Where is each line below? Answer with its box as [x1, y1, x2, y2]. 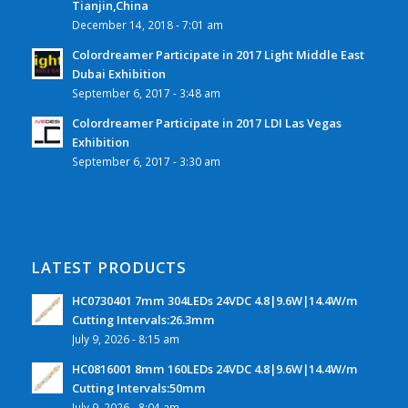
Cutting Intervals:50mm [71, 380, 206, 397]
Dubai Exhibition [71, 66, 166, 83]
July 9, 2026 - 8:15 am [71, 331, 179, 347]
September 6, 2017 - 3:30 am [71, 154, 220, 169]
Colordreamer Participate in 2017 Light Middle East [71, 46, 364, 64]
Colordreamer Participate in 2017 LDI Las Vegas [71, 115, 342, 132]
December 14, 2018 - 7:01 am [71, 17, 223, 33]
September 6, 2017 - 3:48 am [71, 86, 220, 101]
